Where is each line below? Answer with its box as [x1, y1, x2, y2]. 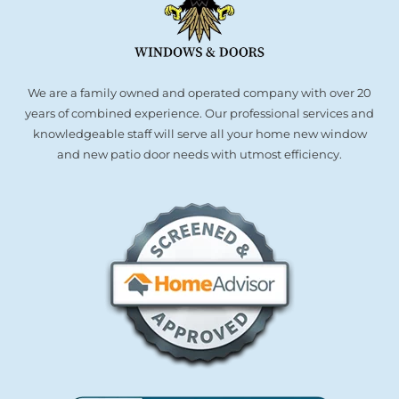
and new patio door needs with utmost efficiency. [57, 146, 342, 161]
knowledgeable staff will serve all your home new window [32, 126, 367, 141]
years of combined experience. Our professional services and [25, 105, 374, 120]
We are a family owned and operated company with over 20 [28, 85, 371, 100]
